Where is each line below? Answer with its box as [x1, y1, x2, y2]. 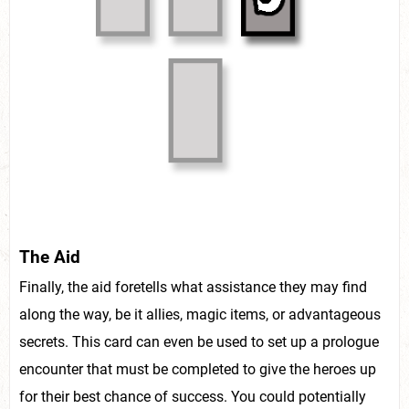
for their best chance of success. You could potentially [19, 388, 366, 406]
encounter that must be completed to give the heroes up [19, 361, 376, 379]
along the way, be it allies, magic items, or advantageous [19, 306, 381, 324]
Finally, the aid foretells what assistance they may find [19, 278, 367, 297]
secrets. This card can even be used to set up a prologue [19, 333, 379, 351]
